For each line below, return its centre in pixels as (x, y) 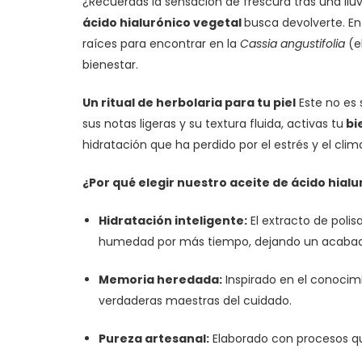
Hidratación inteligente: (173, 221)
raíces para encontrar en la (161, 44)
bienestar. (110, 65)
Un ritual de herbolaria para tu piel (189, 103)
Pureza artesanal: (154, 339)
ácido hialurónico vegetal (163, 23)
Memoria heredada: (160, 280)
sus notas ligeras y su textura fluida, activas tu (213, 124)
